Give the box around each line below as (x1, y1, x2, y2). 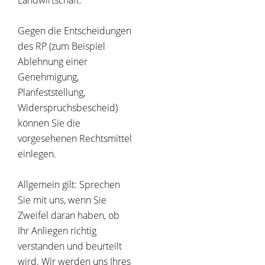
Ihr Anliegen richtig (18, 224, 96, 238)
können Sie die (18, 117, 80, 130)
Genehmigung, (18, 70, 79, 84)
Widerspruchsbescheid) (18, 101, 118, 115)
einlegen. (18, 147, 56, 161)
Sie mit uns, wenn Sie (18, 193, 106, 207)
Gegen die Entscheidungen (18, 24, 131, 38)
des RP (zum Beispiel (18, 40, 105, 53)
